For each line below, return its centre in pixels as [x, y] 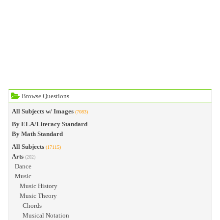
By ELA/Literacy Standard [49, 124]
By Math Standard [37, 134]
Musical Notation [46, 215]
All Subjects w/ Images [42, 111]
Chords [32, 206]
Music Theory [38, 196]
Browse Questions [44, 96]
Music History [38, 186]
